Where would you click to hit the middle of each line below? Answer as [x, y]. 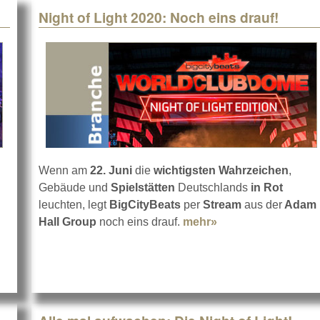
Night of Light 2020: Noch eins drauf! [159, 17]
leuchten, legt [74, 205]
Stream [222, 205]
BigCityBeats [145, 205]
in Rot [267, 188]
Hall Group [67, 222]
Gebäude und [75, 188]
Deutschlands [213, 188]
